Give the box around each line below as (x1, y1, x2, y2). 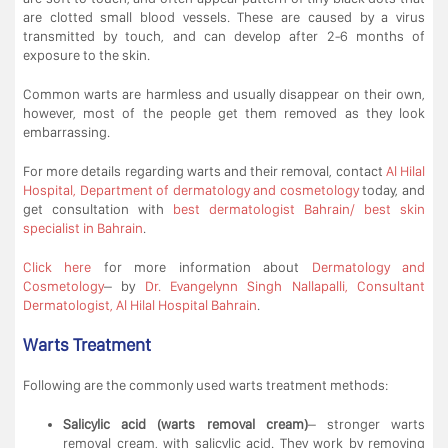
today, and (358, 181, 426, 198)
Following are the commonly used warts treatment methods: (23, 376, 388, 393)
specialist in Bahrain (23, 219, 143, 236)
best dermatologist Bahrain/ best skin (173, 200, 425, 217)
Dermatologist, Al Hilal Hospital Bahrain (23, 296, 257, 313)
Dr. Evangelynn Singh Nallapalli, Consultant (144, 277, 426, 294)
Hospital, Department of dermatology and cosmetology (23, 181, 359, 198)
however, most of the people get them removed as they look (23, 104, 425, 121)
